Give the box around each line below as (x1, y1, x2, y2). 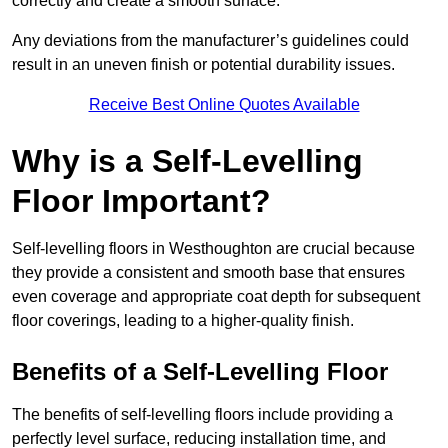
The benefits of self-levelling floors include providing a (12, 406, 393, 424)
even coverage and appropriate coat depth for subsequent (12, 288, 420, 306)
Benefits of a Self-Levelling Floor (12, 358, 388, 386)
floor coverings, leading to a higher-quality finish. (12, 312, 354, 330)
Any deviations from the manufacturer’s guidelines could (12, 32, 409, 50)
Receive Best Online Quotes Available (88, 96, 360, 114)
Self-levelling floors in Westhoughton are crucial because (12, 240, 415, 258)
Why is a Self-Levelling (12, 143, 363, 180)
